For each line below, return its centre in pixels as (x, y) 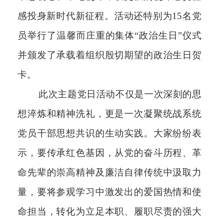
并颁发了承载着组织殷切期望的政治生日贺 (109, 55)
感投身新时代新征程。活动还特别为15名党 (109, 16)
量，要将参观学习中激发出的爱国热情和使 (109, 192)
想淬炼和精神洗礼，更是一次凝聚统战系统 (109, 113)
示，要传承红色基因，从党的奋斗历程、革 (109, 153)
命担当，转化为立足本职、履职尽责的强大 (109, 211)
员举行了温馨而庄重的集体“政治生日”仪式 (109, 35)
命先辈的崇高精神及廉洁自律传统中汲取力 (109, 172)
